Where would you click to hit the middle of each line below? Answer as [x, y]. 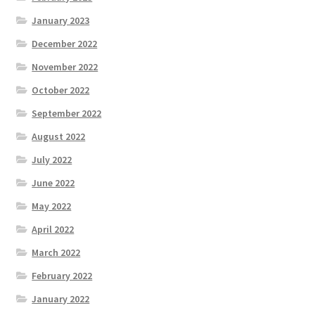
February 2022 [62, 276]
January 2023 [61, 21]
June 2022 [53, 183]
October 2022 [61, 90]
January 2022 [61, 299]
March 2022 [56, 253]
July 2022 [52, 160]
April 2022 [53, 230]
